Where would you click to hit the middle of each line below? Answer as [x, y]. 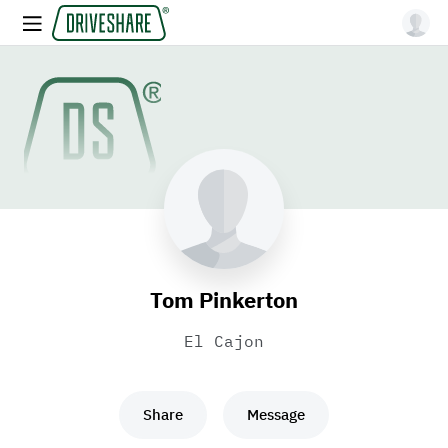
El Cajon [224, 341]
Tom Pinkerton [224, 299]
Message [276, 414]
